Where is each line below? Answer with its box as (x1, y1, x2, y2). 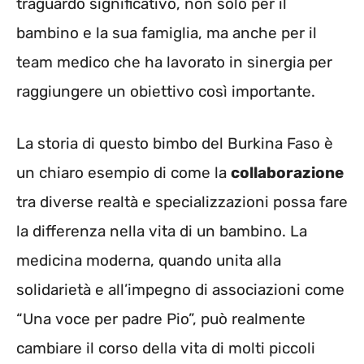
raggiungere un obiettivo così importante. (16, 81, 315, 101)
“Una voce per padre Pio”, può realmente (16, 310, 305, 329)
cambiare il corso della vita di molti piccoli (16, 339, 315, 358)
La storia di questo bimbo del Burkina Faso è (16, 134, 333, 154)
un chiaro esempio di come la (16, 163, 231, 183)
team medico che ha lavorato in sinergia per (16, 52, 332, 71)
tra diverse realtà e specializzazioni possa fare (16, 193, 348, 212)
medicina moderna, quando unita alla (16, 251, 281, 271)
